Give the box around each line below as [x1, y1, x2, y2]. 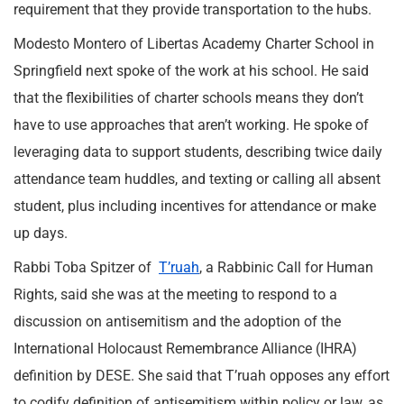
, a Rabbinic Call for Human [199, 259, 373, 276]
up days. [14, 225, 68, 242]
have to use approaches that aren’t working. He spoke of [14, 116, 369, 133]
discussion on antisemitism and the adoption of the [14, 313, 341, 330]
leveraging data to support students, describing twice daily [14, 143, 382, 161]
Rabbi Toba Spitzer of [14, 259, 159, 276]
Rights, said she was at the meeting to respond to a [14, 286, 337, 303]
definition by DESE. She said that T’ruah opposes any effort [14, 367, 390, 384]
